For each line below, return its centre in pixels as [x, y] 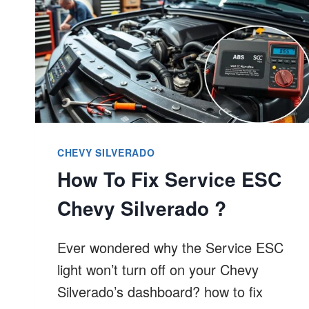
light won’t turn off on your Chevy [158, 269]
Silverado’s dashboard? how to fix [160, 291]
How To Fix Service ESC [169, 179]
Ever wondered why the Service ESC [170, 247]
